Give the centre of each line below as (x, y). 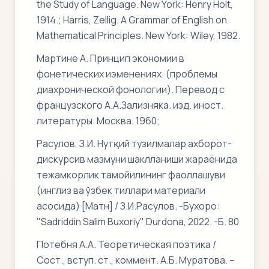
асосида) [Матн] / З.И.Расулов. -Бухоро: (128, 206)
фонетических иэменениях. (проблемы (127, 74)
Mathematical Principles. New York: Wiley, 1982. (138, 35)
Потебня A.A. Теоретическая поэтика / (126, 244)
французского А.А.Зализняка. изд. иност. (130, 105)
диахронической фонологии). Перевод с (131, 89)
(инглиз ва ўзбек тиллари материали (121, 190)
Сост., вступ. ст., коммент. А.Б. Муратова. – (136, 260)
